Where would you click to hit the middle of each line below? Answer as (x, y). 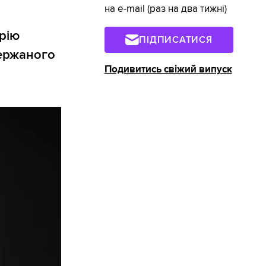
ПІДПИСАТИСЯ (176, 39)
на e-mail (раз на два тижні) (165, 9)
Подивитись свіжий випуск (168, 69)
